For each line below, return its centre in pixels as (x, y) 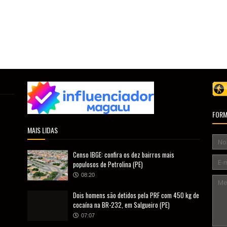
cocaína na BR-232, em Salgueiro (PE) (121, 204)
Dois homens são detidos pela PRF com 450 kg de (136, 195)
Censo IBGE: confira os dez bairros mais (124, 154)
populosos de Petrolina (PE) (108, 164)
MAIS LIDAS (43, 130)
